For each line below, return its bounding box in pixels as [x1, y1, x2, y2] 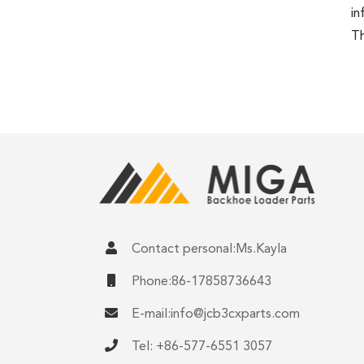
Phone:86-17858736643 [132, 275, 271, 288]
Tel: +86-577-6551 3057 [132, 340, 272, 353]
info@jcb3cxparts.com [171, 307, 300, 321]
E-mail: [132, 307, 171, 321]
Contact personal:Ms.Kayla [132, 242, 287, 256]
